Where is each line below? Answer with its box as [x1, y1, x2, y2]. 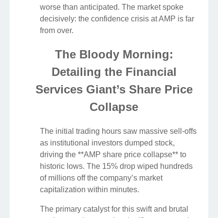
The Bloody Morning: [54, 48, 173, 61]
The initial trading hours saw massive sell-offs [40, 127, 197, 136]
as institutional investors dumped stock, [40, 139, 175, 147]
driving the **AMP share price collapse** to [40, 150, 186, 159]
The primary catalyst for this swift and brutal [40, 205, 188, 214]
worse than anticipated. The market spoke [40, 2, 183, 11]
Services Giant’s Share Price [35, 83, 193, 96]
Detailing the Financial [51, 65, 177, 79]
